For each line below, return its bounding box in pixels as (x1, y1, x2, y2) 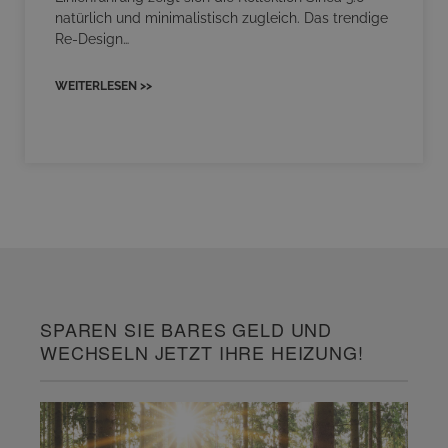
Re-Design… (55, 31, 129, 48)
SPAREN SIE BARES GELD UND (40, 316, 333, 343)
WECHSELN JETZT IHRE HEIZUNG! (40, 339, 364, 366)
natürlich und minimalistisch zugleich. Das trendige (55, 10, 388, 27)
